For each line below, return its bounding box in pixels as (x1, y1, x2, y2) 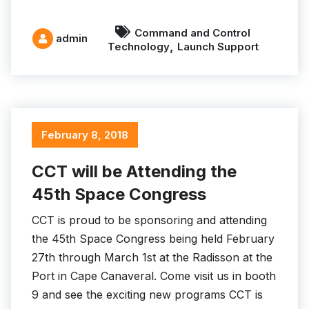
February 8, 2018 (41, 128, 128, 142)
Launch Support (177, 39, 259, 53)
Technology (107, 39, 170, 53)
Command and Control (134, 26, 250, 39)
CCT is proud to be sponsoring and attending (32, 213, 267, 228)
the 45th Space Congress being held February (32, 232, 275, 246)
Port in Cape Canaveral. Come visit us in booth (32, 269, 276, 283)
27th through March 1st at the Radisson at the (32, 250, 272, 265)
